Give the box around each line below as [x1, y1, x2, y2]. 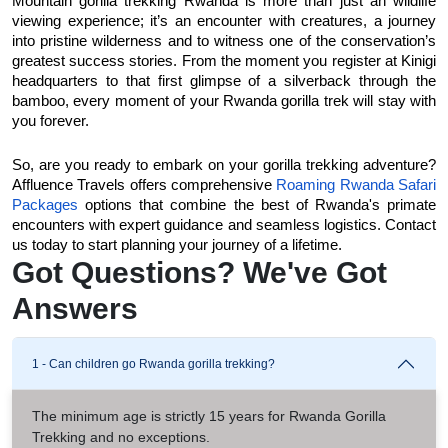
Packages [12, 196, 78, 213]
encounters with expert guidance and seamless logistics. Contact [12, 216, 436, 233]
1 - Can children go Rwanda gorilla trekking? [32, 356, 275, 371]
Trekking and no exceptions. [32, 428, 210, 445]
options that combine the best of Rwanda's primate [78, 196, 436, 213]
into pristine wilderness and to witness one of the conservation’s [12, 32, 436, 49]
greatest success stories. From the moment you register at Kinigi [12, 52, 436, 69]
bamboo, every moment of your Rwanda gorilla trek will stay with [12, 92, 436, 109]
